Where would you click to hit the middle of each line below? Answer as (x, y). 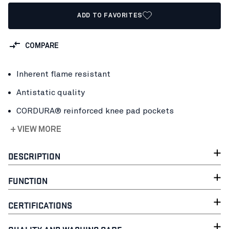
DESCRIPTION (34, 156)
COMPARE (42, 46)
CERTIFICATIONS (40, 205)
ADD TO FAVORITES (110, 16)
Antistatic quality (51, 93)
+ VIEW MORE (36, 129)
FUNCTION (28, 180)
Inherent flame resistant (63, 74)
